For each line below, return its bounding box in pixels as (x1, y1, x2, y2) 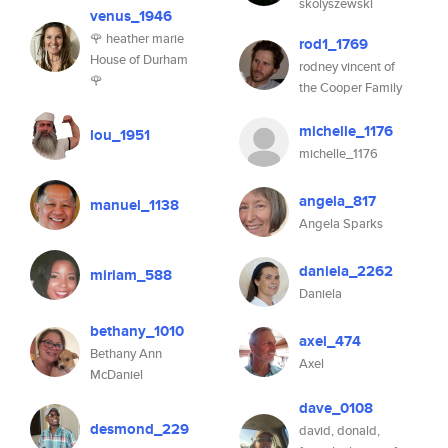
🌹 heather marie (90, 29, 184, 48)
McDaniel (90, 365, 143, 384)
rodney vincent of (299, 57, 395, 76)
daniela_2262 (299, 260, 393, 282)
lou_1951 (90, 124, 150, 146)
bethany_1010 (90, 320, 184, 342)
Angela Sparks (299, 214, 383, 233)
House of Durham (90, 50, 188, 69)
